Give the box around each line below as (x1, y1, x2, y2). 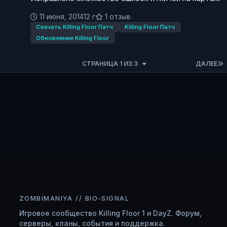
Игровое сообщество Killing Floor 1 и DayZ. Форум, (19, 209, 202, 217)
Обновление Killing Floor (36, 34, 109, 42)
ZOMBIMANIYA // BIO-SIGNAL (19, 194, 130, 202)
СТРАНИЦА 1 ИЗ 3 (82, 60, 139, 68)
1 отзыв (103, 12, 131, 21)
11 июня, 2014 (40, 12, 84, 21)
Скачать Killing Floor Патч (36, 23, 113, 31)
